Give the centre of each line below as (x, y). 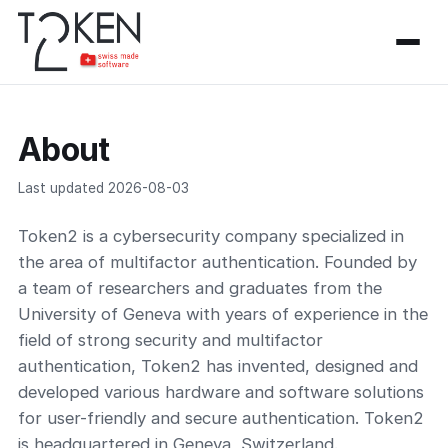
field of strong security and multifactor (170, 340)
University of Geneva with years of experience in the (223, 314)
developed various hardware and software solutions (221, 392)
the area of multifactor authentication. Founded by (217, 262)
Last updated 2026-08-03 (103, 188)
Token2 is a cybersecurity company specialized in (211, 236)
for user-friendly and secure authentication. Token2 (221, 418)
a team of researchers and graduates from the (200, 288)
